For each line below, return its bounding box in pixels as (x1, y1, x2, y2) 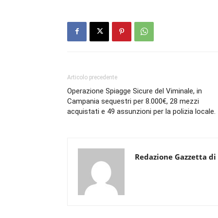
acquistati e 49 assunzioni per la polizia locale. (67, 107, 216, 116)
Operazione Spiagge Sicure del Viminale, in (67, 86, 202, 95)
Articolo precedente (67, 73, 117, 81)
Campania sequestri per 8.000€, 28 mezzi (67, 96, 199, 106)
